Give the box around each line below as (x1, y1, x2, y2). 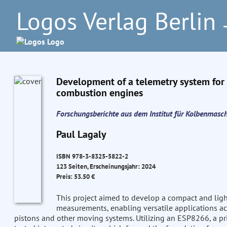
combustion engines (56, 86, 143, 99)
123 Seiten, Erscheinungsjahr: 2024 (56, 162, 156, 171)
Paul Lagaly (56, 128, 106, 141)
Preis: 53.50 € (56, 172, 95, 181)
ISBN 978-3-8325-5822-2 (56, 152, 128, 161)
